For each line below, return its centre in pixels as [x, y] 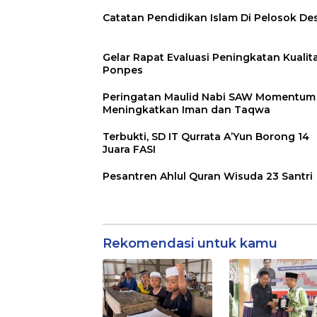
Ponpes [123, 70]
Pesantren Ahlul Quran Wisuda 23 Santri [208, 177]
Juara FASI [129, 150]
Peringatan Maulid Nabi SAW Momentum [209, 97]
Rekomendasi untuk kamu [190, 244]
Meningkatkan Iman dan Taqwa [186, 110]
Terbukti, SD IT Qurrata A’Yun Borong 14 [206, 137]
